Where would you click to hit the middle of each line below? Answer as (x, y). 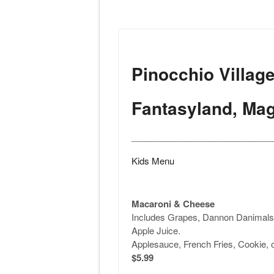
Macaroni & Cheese (173, 203)
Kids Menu (153, 161)
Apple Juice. (156, 230)
